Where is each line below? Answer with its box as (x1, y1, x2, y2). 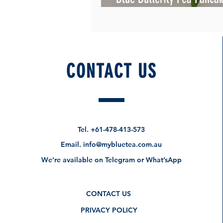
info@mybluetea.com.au (83, 140, 162, 149)
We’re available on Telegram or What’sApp (41, 155, 182, 164)
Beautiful (116, 6, 153, 20)
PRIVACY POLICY (80, 206, 137, 215)
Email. (61, 140, 84, 149)
